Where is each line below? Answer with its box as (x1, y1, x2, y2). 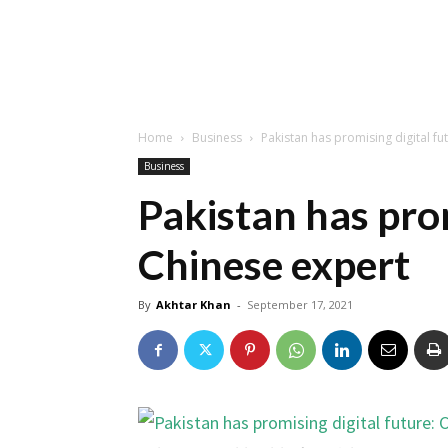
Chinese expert (138, 240, 410, 289)
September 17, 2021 (247, 297, 353, 312)
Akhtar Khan (156, 297, 231, 312)
